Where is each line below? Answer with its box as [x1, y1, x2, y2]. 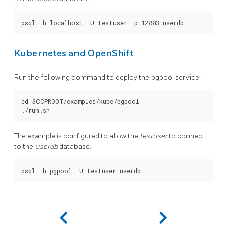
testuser [140, 131, 167, 140]
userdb [35, 142, 58, 151]
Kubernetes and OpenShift [14, 48, 134, 59]
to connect [167, 131, 205, 140]
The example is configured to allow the [14, 131, 140, 140]
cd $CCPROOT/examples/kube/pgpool [21, 97, 139, 106]
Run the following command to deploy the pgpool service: [14, 73, 201, 82]
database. [58, 142, 91, 151]
